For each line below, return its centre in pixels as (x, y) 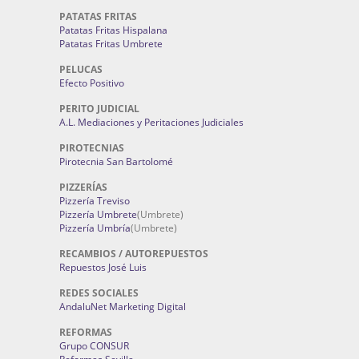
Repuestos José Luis (103, 267)
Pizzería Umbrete (98, 214)
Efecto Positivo (92, 83)
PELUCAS (81, 69)
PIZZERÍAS (83, 187)
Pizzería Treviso (95, 201)
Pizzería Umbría (95, 228)
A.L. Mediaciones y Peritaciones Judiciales (151, 122)
